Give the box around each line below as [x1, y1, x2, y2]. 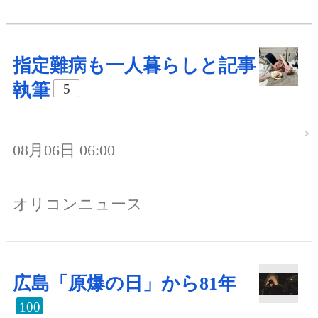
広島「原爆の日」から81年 [13, 273, 236, 294]
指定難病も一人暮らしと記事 [13, 55, 256, 77]
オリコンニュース [13, 195, 143, 213]
